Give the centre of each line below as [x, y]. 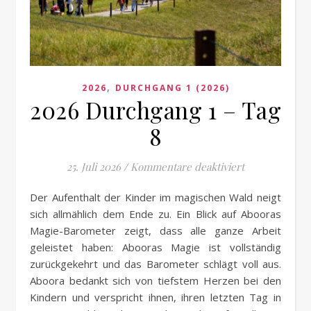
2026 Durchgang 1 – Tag [155, 110]
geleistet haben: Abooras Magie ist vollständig [155, 247]
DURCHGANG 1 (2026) [172, 88]
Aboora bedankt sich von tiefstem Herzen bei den [155, 281]
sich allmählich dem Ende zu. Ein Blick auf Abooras [155, 214]
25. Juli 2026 [94, 167]
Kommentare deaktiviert [187, 167]
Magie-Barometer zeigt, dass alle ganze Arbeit [155, 231]
